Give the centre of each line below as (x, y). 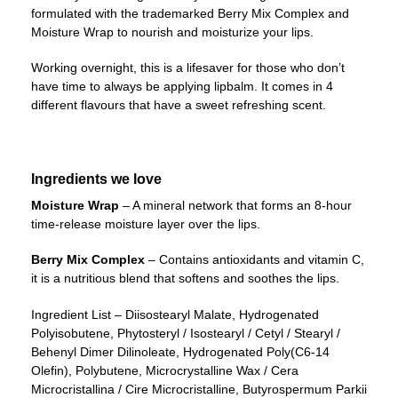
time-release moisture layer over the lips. (147, 223)
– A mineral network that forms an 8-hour (237, 205)
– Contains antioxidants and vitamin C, (256, 260)
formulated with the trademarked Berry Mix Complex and (190, 13)
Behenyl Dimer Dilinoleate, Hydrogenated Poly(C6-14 (180, 351)
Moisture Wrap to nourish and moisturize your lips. (174, 32)
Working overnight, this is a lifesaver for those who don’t (188, 68)
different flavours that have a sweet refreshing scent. (180, 105)
